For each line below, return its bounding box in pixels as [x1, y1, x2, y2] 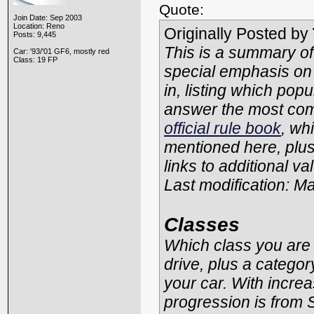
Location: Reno [13, 22, 64, 30]
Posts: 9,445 [13, 30, 56, 39]
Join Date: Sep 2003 [13, 13, 82, 22]
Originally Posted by [164, 25, 313, 43]
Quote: [159, 1, 204, 18]
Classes [164, 214, 240, 236]
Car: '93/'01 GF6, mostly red [13, 47, 109, 55]
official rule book [164, 119, 281, 138]
